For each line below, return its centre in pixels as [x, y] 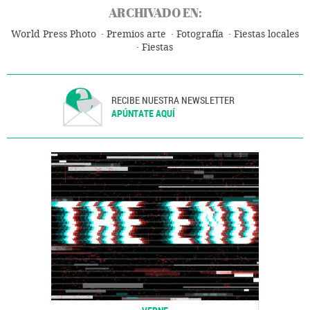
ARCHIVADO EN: [155, 12]
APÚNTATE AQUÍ [144, 113]
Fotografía [200, 34]
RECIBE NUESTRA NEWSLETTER [173, 100]
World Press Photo [53, 34]
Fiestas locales [266, 34]
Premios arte [136, 34]
